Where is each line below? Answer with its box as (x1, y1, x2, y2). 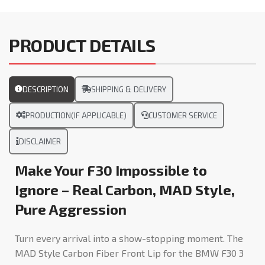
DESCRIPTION (22, 84, 69, 94)
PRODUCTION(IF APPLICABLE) (25, 110, 127, 120)
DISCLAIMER (19, 136, 61, 146)
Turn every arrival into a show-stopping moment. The (15, 232, 243, 244)
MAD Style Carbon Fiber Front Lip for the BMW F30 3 (15, 247, 244, 258)
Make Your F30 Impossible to (15, 161, 207, 179)
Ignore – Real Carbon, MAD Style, (15, 180, 235, 198)
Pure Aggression (15, 200, 127, 218)
